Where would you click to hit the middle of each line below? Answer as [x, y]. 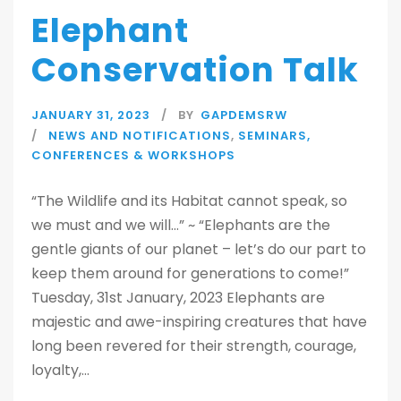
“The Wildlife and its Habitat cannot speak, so [189, 201]
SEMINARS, [274, 136]
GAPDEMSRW [244, 115]
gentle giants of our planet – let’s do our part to [199, 249]
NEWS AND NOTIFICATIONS [140, 136]
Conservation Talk [195, 70]
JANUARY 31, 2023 [91, 115]
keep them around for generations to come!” [190, 273]
